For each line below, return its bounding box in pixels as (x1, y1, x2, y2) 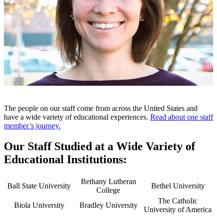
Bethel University (151, 181, 205, 190)
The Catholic (158, 196, 198, 205)
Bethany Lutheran (80, 177, 136, 186)
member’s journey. (4, 122, 61, 130)
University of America (144, 205, 212, 214)
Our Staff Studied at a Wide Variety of (4, 140, 195, 153)
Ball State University (7, 181, 71, 190)
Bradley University (79, 201, 138, 209)
